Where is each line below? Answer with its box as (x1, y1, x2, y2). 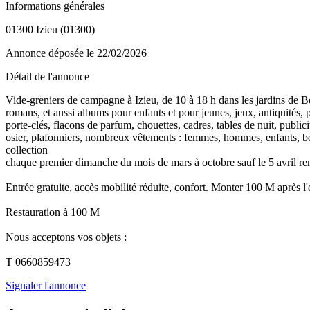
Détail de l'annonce (6, 70, 89, 82)
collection (6, 143, 48, 156)
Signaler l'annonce (6, 279, 86, 291)
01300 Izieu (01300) (6, 23, 95, 35)
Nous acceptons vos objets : (6, 230, 127, 243)
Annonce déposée (6, 46, 86, 59)
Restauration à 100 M (6, 206, 100, 218)
